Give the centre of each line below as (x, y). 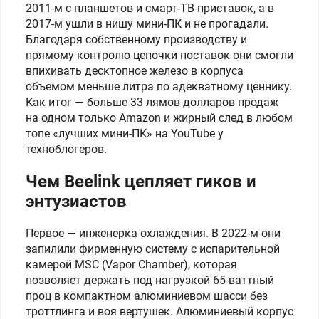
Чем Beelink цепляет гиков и (141, 182)
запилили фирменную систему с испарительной (153, 249)
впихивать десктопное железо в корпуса (135, 71)
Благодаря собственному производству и (136, 40)
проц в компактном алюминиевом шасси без (147, 296)
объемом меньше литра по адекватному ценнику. (159, 87)
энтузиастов (76, 202)
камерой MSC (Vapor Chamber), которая (131, 265)
